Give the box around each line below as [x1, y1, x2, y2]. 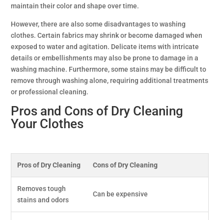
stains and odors [17, 196, 69, 204]
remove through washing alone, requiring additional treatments [11, 77, 209, 84]
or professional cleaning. [11, 88, 89, 96]
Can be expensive [93, 190, 148, 198]
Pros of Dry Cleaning [17, 161, 81, 169]
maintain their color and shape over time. [11, 2, 139, 10]
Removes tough [17, 185, 66, 192]
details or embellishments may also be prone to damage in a [11, 54, 199, 62]
